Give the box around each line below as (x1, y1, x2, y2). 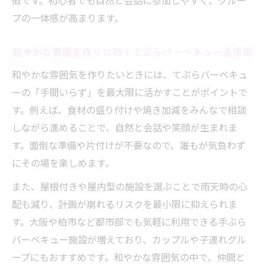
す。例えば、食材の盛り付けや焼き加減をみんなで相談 (12, 103, 246, 117)
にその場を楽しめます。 (12, 156, 114, 170)
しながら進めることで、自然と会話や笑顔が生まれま (12, 120, 237, 134)
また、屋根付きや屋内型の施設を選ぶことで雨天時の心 (12, 179, 247, 193)
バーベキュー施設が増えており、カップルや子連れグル (12, 232, 246, 246)
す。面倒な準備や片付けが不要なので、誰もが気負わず (12, 138, 246, 152)
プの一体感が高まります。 (12, 11, 124, 25)
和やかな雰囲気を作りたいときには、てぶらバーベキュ (12, 67, 247, 81)
